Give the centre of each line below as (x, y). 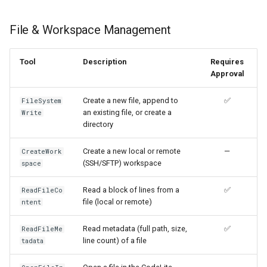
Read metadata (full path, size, (135, 228)
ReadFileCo (42, 190)
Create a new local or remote (132, 151)
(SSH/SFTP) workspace (122, 163)
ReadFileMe (42, 229)
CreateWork (42, 151)
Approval (227, 73)
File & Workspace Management (90, 30)
